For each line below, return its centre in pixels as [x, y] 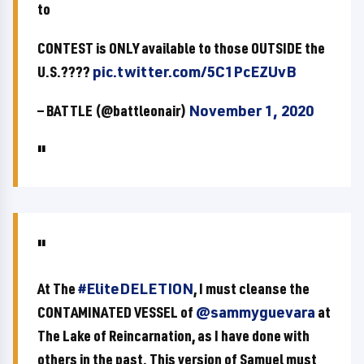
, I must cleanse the [251, 288]
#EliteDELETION [136, 288]
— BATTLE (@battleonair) [113, 110]
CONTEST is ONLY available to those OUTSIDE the [181, 48]
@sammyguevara [256, 312]
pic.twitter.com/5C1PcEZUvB [194, 71]
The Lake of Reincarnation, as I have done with [173, 336]
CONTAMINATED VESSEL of [117, 312]
